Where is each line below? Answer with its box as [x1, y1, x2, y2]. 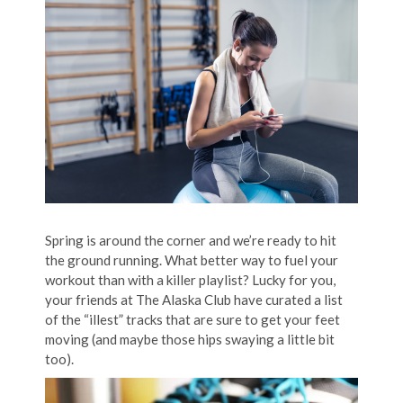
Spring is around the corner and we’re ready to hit [45, 231, 336, 248]
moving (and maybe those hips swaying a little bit [45, 330, 335, 347]
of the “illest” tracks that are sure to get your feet [45, 310, 340, 327]
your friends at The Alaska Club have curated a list [45, 291, 343, 308]
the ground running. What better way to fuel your [45, 251, 338, 268]
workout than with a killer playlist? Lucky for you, [45, 271, 336, 288]
